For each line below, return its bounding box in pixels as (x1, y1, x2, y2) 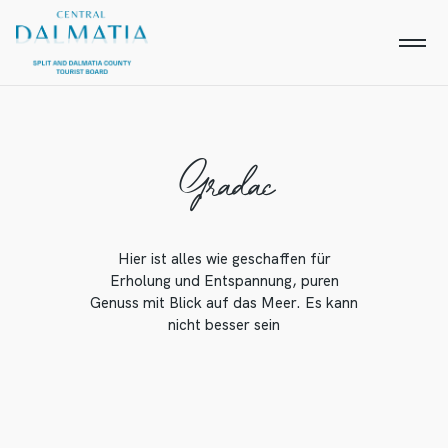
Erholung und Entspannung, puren (109, 271, 339, 291)
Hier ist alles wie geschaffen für (117, 249, 331, 269)
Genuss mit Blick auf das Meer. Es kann (90, 293, 358, 313)
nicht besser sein (168, 315, 280, 335)
